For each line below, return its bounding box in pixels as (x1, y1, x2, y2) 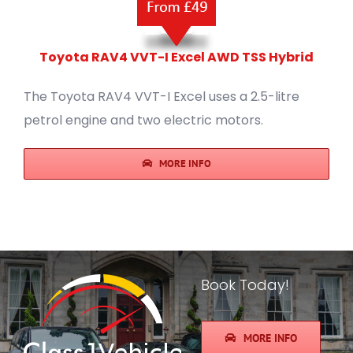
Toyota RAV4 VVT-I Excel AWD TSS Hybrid (39, 47, 314, 66)
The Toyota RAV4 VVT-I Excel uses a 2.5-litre (24, 87, 299, 106)
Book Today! (201, 274, 289, 295)
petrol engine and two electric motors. (24, 110, 263, 129)
